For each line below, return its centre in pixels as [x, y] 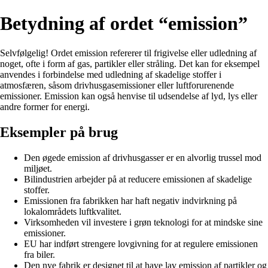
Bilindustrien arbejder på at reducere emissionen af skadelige [138, 179]
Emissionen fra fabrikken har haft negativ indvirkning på [130, 200]
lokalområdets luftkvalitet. [73, 211]
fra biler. [39, 254]
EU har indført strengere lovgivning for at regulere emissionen [141, 243]
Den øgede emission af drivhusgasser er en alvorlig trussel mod [143, 157]
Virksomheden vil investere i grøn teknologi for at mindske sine [143, 222]
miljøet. [38, 168]
